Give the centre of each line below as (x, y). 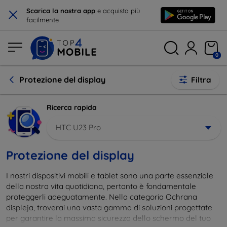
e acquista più (118, 11)
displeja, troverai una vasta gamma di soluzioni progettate (109, 207)
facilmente (43, 20)
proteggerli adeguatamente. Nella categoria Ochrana (102, 197)
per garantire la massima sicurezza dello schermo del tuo (108, 218)
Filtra (201, 80)
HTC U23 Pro (78, 127)
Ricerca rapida (72, 107)
